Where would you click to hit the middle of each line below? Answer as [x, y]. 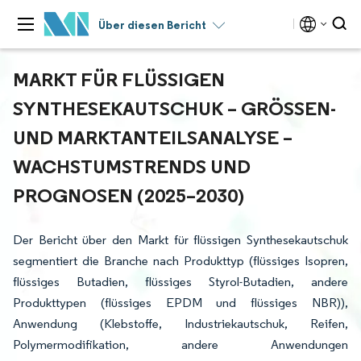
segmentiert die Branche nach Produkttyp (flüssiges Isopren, [180, 261]
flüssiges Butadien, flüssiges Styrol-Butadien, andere [180, 282]
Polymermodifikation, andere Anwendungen [180, 344]
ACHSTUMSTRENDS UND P [132, 166]
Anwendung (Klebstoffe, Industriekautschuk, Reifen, [180, 324]
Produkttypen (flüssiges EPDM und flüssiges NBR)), [180, 303]
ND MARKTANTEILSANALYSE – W [153, 137]
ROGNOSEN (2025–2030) [125, 195]
